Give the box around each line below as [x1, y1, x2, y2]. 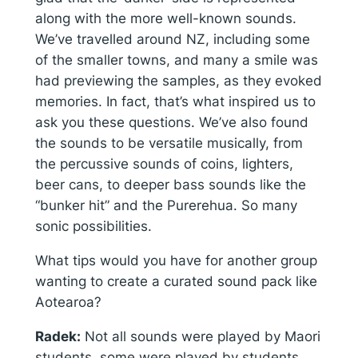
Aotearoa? [34, 293, 101, 310]
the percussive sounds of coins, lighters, [34, 156, 293, 173]
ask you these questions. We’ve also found [34, 114, 308, 131]
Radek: [34, 328, 81, 344]
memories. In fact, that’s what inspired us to [34, 93, 316, 110]
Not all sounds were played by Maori [84, 328, 320, 344]
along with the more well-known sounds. [34, 10, 296, 27]
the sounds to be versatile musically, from [34, 135, 303, 152]
